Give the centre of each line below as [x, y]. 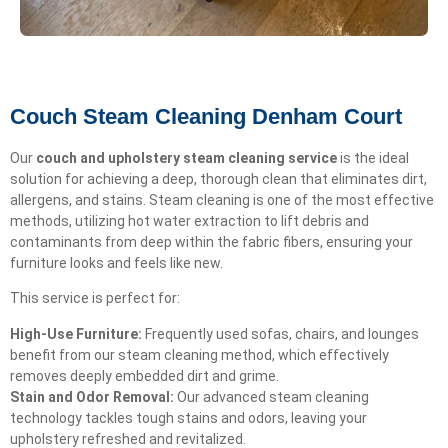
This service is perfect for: [95, 298]
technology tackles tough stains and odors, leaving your [188, 417]
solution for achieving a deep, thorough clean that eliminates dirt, [218, 178]
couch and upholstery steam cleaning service [186, 157]
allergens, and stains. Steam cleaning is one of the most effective [222, 199]
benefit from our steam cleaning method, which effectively [199, 354]
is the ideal [373, 157]
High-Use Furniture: [76, 333]
